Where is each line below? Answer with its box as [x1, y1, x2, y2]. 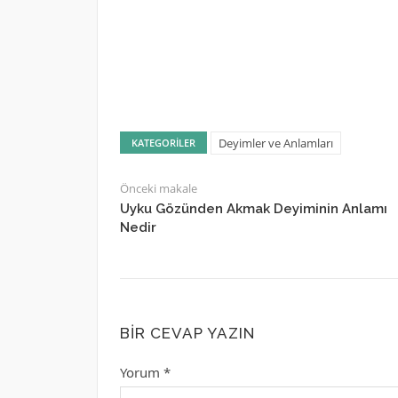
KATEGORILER [131, 136, 195, 149]
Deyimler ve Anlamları [218, 135, 333, 151]
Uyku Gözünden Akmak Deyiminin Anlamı [119, 201, 387, 217]
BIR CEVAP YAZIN [119, 324, 255, 342]
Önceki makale [119, 180, 197, 196]
